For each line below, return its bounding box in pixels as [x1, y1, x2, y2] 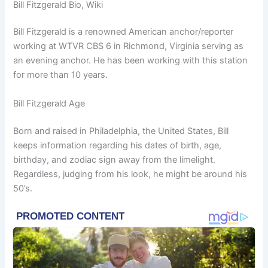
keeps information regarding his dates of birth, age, [13, 139, 222, 151]
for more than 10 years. [13, 69, 108, 81]
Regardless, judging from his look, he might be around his [13, 168, 248, 179]
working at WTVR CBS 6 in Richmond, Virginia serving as [13, 41, 244, 52]
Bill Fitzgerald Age [13, 98, 86, 109]
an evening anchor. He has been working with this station [13, 55, 248, 66]
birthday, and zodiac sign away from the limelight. [13, 154, 216, 165]
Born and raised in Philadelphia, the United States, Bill [13, 125, 229, 136]
